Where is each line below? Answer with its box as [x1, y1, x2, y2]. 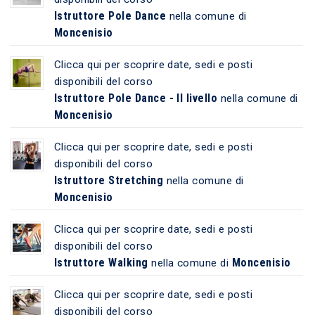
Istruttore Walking [53, 255, 148, 269]
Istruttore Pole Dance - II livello [53, 91, 218, 105]
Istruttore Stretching [53, 173, 164, 187]
